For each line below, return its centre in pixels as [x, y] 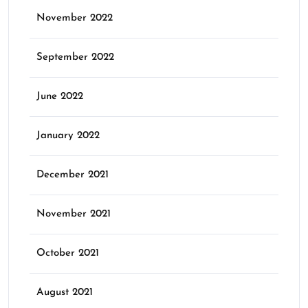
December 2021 [73, 175]
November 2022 [75, 18]
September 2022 [75, 57]
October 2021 [68, 253]
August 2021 [65, 292]
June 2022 [60, 96]
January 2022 [68, 135]
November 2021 [74, 214]
